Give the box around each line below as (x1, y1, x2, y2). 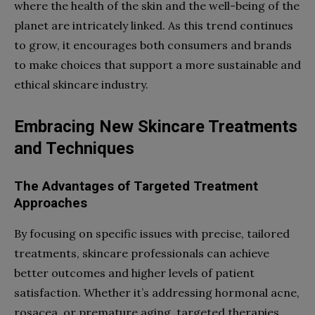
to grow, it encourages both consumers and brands (14, 37, 292, 52)
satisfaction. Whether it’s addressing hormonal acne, (14, 285, 300, 300)
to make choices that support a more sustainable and (14, 57, 301, 72)
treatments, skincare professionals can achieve (14, 245, 269, 260)
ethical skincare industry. (14, 77, 148, 91)
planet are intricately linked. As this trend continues (14, 18, 293, 32)
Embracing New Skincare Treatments (14, 116, 297, 136)
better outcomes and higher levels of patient (14, 265, 255, 280)
